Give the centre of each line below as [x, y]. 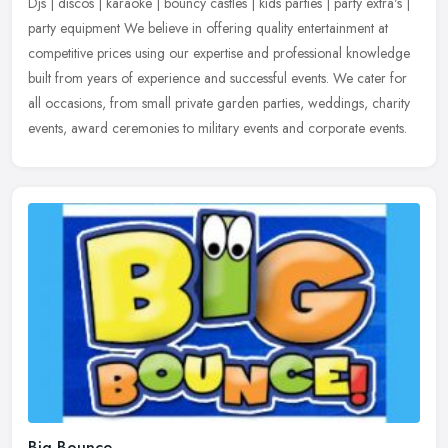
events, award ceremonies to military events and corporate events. [217, 128]
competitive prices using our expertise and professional [185, 53]
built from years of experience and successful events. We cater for [217, 78]
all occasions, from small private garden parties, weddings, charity [219, 103]
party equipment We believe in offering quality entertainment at [208, 28]
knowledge [378, 53]
